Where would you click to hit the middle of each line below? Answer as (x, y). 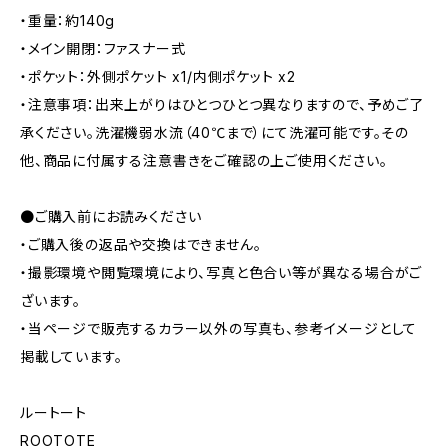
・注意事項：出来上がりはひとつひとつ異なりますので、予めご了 (222, 105)
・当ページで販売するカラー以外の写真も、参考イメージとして (219, 329)
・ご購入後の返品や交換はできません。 (141, 245)
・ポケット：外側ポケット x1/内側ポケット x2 (158, 77)
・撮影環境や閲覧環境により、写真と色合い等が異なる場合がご (221, 273)
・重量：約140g (68, 21)
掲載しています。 (71, 357)
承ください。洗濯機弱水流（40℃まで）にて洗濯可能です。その (214, 133)
